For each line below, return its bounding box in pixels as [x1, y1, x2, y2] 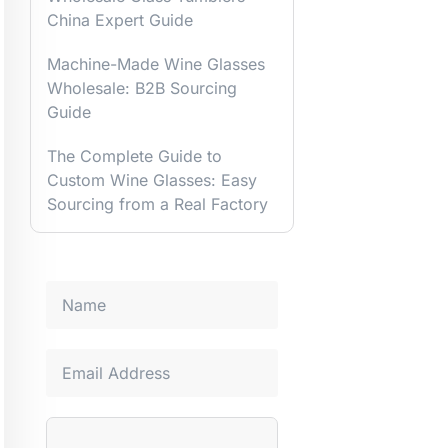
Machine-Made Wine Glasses [47, 53, 265, 74]
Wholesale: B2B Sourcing [47, 77, 237, 98]
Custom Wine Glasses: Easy [47, 169, 257, 190]
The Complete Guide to [47, 145, 222, 166]
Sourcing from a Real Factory [47, 193, 268, 214]
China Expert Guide [47, 9, 193, 30]
